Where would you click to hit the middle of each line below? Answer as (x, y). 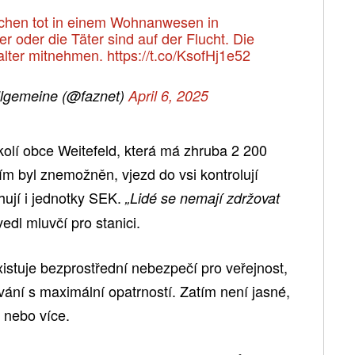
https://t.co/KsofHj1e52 (178, 54)
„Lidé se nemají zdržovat (202, 197)
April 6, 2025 (168, 95)
